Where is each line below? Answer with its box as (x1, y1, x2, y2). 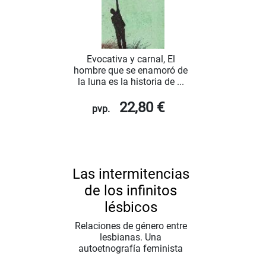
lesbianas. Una (100, 232, 161, 243)
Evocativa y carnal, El (86, 53, 175, 65)
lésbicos (104, 199, 157, 216)
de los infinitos (84, 182, 177, 199)
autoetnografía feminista (78, 243, 183, 255)
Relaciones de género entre (74, 220, 187, 232)
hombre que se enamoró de (74, 65, 188, 77)
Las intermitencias (72, 166, 189, 183)
